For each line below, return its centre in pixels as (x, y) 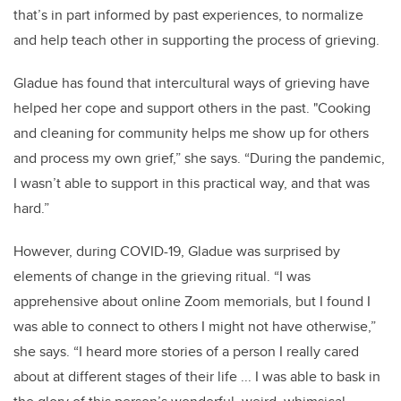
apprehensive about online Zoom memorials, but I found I (192, 302)
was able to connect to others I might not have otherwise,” (195, 327)
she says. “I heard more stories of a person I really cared (186, 352)
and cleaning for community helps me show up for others (191, 133)
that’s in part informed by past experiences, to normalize (188, 15)
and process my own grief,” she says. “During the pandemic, (199, 158)
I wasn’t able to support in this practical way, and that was (192, 183)
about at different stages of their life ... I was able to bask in (197, 377)
